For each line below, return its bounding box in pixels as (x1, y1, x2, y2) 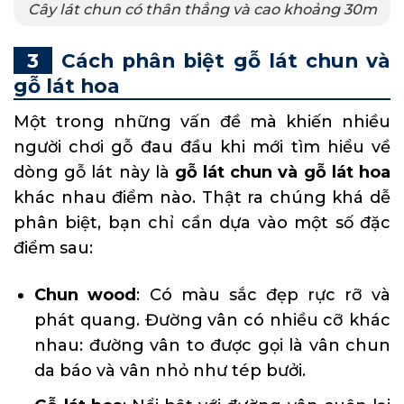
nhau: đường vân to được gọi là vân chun (34, 335, 390, 355)
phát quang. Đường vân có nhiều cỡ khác (34, 309, 390, 330)
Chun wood (34, 284, 137, 305)
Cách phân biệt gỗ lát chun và (61, 48, 390, 72)
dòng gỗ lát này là (14, 162, 175, 183)
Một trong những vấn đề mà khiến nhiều (14, 112, 390, 133)
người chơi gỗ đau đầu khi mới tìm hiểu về (14, 137, 390, 158)
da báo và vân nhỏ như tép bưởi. (34, 360, 307, 381)
